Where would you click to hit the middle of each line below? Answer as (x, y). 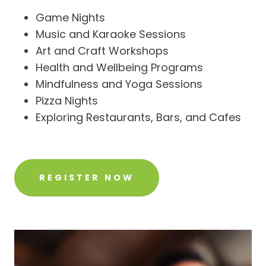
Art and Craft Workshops (102, 51)
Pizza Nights (67, 101)
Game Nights (70, 18)
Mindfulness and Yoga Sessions (119, 84)
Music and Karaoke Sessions (111, 34)
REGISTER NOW (87, 178)
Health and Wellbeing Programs (119, 68)
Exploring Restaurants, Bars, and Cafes (138, 118)
